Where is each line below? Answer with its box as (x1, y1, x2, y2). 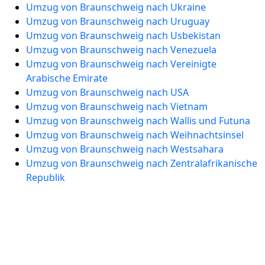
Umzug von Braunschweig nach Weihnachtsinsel (26, 128, 244, 141)
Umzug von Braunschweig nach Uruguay (26, 15, 209, 28)
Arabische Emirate (26, 72, 108, 85)
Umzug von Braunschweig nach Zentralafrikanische (26, 157, 257, 170)
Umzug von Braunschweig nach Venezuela (26, 43, 216, 56)
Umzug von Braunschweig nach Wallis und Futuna (26, 114, 250, 127)
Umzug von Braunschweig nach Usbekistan (26, 29, 221, 42)
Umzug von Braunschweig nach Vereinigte (26, 57, 216, 70)
